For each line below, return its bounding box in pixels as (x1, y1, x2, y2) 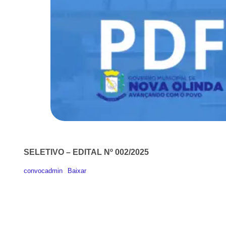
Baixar (67, 166, 86, 175)
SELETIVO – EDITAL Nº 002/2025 (24, 148, 149, 157)
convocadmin (24, 166, 63, 175)
